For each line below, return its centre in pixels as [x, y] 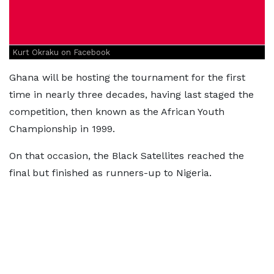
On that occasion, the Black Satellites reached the [127, 155]
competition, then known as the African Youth [117, 111]
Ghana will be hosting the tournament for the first [127, 77]
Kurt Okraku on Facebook [61, 52]
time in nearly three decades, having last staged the [131, 94]
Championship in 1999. [64, 128]
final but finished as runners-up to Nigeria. [110, 172]
